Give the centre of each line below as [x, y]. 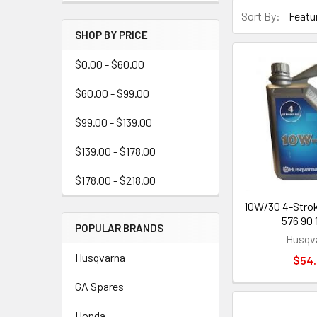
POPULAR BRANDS [119, 228]
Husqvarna [100, 257]
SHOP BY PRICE [111, 35]
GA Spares [99, 286]
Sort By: [261, 16]
